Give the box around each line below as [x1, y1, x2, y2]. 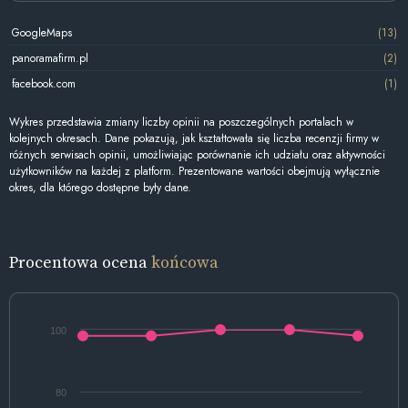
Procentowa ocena [9, 250, 151, 273]
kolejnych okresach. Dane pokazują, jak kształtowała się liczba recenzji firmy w [9, 130, 379, 148]
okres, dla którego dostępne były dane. [9, 179, 191, 197]
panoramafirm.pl [11, 49, 88, 66]
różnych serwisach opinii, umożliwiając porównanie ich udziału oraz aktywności [9, 147, 385, 164]
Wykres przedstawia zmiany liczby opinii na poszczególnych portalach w [9, 114, 353, 131]
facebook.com [11, 75, 76, 92]
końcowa [151, 250, 219, 273]
